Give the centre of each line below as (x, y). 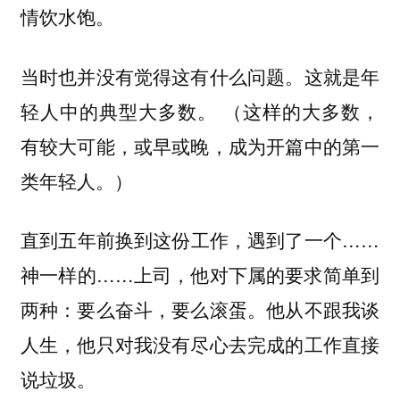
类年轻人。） (76, 180)
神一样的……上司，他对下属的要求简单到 (200, 275)
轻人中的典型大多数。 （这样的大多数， (200, 110)
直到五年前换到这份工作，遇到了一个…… (200, 240)
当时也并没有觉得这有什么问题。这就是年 (200, 75)
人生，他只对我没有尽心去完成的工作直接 (200, 344)
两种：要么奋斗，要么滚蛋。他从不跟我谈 (200, 309)
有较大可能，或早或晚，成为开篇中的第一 (200, 145)
